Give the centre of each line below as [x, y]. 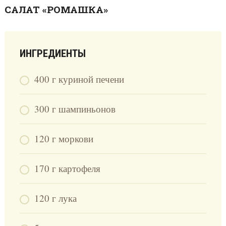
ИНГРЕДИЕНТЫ [52, 54]
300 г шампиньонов [75, 109]
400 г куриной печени [79, 79]
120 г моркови [64, 139]
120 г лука [55, 198]
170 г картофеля [67, 168]
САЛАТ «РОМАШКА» [56, 10]
